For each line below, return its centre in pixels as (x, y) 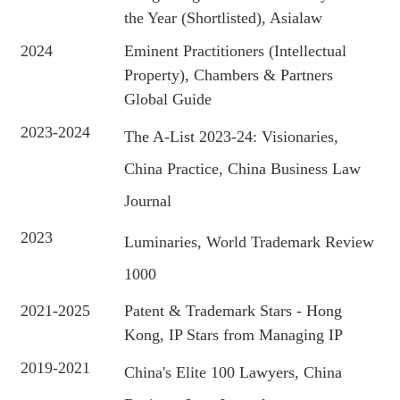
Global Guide (168, 99)
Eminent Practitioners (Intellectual (236, 51)
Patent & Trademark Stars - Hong (233, 311)
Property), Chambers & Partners (229, 75)
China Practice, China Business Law (243, 169)
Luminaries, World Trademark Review (250, 242)
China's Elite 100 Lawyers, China (233, 372)
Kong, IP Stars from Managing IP (234, 335)
